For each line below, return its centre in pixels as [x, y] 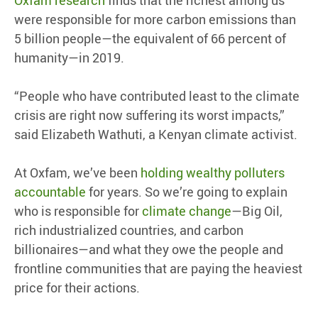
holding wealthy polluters [213, 173]
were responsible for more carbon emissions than [155, 20]
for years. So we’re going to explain [187, 192]
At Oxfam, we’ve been [77, 173]
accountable [50, 192]
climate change [187, 211]
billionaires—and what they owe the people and [149, 250]
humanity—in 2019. [69, 58]
